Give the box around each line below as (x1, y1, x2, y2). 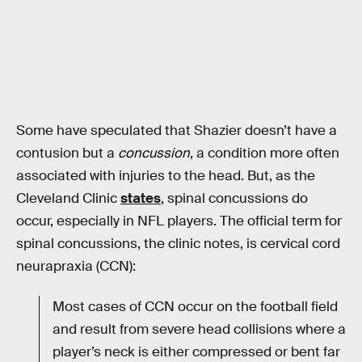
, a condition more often (190, 145, 339, 162)
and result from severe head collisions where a (53, 320, 346, 338)
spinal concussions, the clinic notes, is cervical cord (16, 235, 340, 253)
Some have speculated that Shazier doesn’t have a (16, 122, 337, 140)
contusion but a (16, 145, 118, 162)
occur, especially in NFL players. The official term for (16, 213, 342, 230)
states (120, 190, 161, 208)
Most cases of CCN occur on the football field (53, 297, 338, 315)
